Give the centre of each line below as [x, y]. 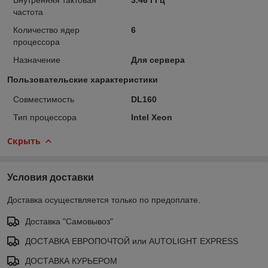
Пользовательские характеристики [83, 79]
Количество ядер [46, 30]
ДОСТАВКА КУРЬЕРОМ [71, 261]
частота [28, 12]
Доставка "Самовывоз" [69, 221]
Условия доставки [51, 177]
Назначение [37, 60]
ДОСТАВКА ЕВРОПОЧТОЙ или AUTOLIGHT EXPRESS [132, 241]
